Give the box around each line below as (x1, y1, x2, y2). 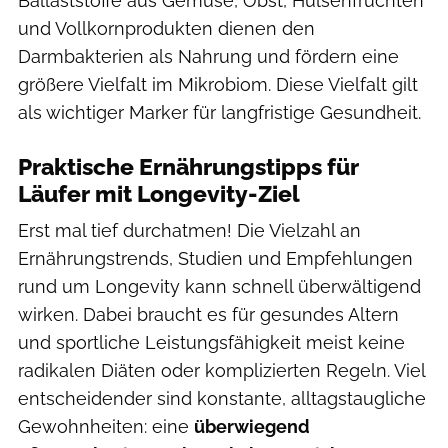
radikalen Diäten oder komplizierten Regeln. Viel (18, 359, 425, 381)
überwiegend (194, 415, 310, 437)
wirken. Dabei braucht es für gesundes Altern (18, 303, 399, 325)
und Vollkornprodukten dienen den (18, 17, 315, 39)
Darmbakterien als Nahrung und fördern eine (18, 45, 399, 67)
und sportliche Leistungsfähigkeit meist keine (18, 331, 405, 353)
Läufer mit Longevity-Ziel (18, 180, 300, 207)
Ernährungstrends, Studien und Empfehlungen (18, 247, 413, 269)
